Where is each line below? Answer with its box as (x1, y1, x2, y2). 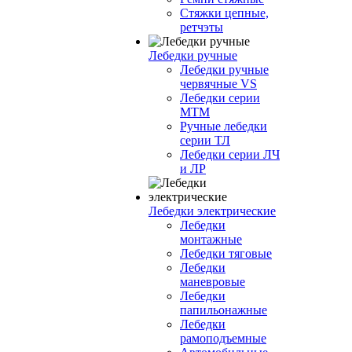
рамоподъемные (180, 332, 266, 345)
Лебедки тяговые (180, 247, 272, 260)
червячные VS (180, 77, 257, 90)
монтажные (180, 233, 242, 246)
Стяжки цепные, (180, 6, 269, 20)
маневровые (180, 275, 245, 288)
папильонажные (180, 303, 267, 317)
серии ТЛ (180, 134, 230, 147)
